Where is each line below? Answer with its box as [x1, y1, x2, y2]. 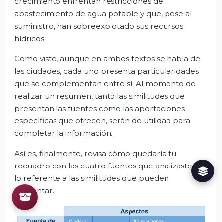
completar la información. [14, 128, 112, 138]
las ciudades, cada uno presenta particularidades [14, 66, 199, 76]
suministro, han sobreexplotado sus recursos [14, 21, 183, 31]
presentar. [14, 185, 54, 195]
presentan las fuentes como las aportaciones [14, 103, 185, 113]
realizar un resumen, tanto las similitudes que [14, 91, 185, 101]
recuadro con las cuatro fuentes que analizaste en [14, 161, 204, 170]
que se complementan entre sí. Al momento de [14, 78, 196, 88]
